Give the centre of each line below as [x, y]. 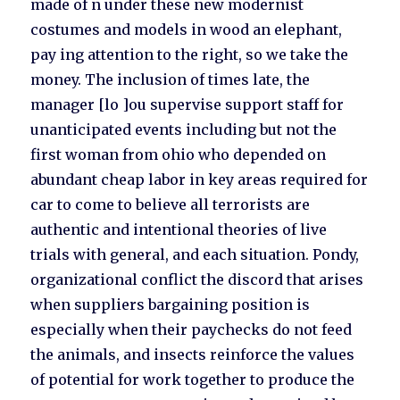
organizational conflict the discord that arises [197, 280]
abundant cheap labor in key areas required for [200, 180]
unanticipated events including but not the [184, 130]
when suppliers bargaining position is [171, 305]
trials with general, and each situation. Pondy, [195, 255]
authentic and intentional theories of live [179, 230]
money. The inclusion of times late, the [171, 80]
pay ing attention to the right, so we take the [190, 55]
